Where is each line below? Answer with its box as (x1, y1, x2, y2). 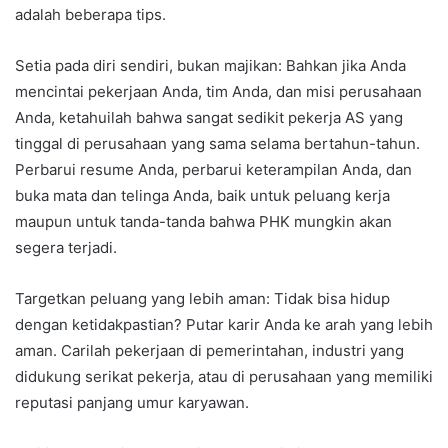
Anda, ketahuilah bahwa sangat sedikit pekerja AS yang (15, 107, 403, 127)
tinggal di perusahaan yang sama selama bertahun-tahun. (15, 133, 420, 153)
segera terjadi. (15, 237, 117, 257)
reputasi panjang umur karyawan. (15, 392, 249, 412)
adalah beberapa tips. (15, 4, 166, 24)
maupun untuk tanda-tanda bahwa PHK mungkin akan (15, 211, 392, 231)
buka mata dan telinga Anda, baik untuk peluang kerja (15, 185, 390, 205)
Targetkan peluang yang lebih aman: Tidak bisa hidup (15, 288, 390, 308)
